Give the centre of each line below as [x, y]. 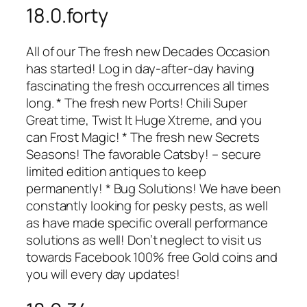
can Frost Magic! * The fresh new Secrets [143, 137]
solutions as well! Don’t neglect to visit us [144, 240]
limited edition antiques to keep [116, 171]
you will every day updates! [103, 274]
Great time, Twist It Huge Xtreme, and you [144, 120]
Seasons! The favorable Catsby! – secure [144, 154]
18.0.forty [67, 16]
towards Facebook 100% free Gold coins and [152, 257]
